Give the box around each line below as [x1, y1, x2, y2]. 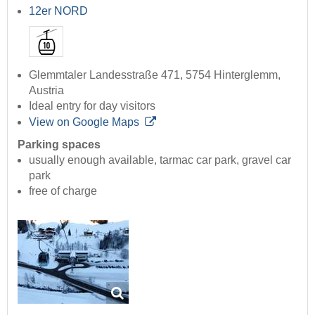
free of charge [29, 185, 97, 198]
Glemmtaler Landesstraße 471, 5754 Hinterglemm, [29, 69, 281, 82]
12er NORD [29, 5, 88, 18]
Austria [29, 84, 64, 97]
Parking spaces [18, 139, 101, 151]
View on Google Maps [29, 116, 139, 129]
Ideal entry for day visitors [29, 100, 155, 112]
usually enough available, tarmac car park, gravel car [29, 154, 291, 167]
